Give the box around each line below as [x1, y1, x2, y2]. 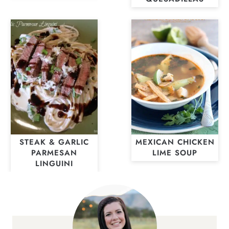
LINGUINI [35, 158, 73, 170]
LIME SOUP [152, 147, 197, 159]
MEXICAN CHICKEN [135, 136, 215, 148]
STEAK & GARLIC [19, 136, 89, 148]
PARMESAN [31, 147, 77, 159]
